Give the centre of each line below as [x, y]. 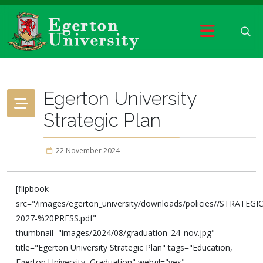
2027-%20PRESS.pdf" [56, 218]
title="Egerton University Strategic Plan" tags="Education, [124, 247]
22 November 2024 [88, 151]
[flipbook [32, 189]
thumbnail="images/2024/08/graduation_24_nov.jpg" [115, 233]
